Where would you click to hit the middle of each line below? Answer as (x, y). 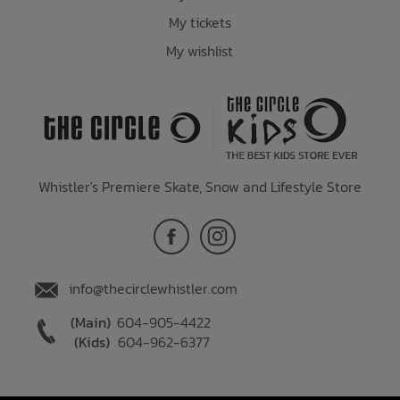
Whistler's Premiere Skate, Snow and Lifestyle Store (200, 186)
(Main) (91, 322)
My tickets (200, 22)
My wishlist (200, 50)
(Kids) (92, 342)
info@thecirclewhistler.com (153, 288)
